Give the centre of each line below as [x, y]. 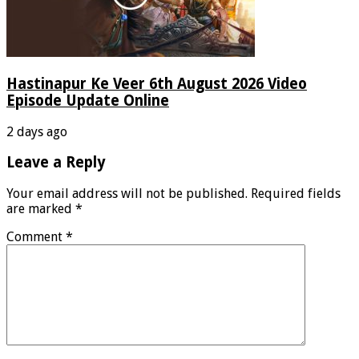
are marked [41, 209]
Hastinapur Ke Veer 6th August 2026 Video [157, 83]
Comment [36, 237]
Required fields [296, 194]
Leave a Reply [56, 163]
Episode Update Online [88, 100]
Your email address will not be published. [127, 194]
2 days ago [37, 131]
